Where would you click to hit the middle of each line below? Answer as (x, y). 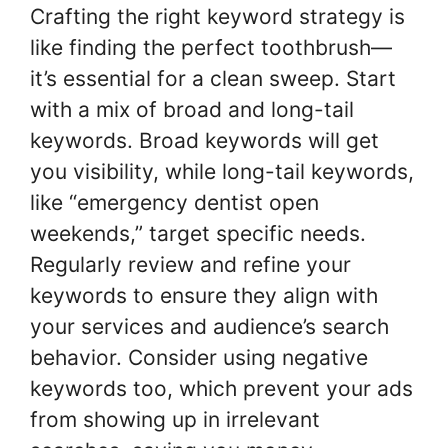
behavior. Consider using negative (199, 357)
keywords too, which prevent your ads (221, 388)
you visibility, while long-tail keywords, (222, 171)
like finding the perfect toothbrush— (211, 47)
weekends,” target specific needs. (198, 233)
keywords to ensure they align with (204, 295)
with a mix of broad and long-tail (192, 109)
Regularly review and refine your (190, 264)
